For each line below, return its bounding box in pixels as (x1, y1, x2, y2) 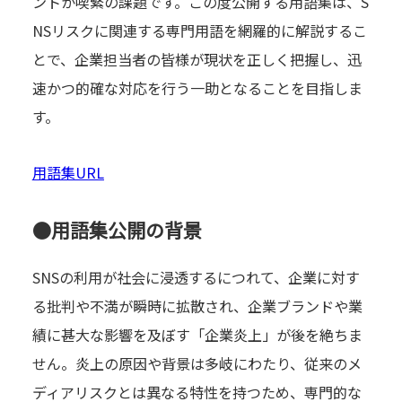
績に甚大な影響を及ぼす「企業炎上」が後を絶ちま (31, 323, 363, 345)
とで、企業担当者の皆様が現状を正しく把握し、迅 (31, 48, 362, 71)
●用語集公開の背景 (31, 216, 202, 244)
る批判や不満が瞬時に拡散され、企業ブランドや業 (31, 294, 363, 317)
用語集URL (31, 162, 104, 184)
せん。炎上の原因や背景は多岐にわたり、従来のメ (31, 352, 362, 374)
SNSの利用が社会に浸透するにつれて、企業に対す (31, 266, 360, 288)
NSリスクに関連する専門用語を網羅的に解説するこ (31, 20, 367, 42)
